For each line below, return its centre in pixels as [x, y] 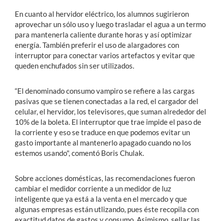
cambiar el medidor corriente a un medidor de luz [93, 188]
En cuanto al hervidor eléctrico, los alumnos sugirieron [102, 14]
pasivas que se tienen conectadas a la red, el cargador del [107, 101]
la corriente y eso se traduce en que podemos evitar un [102, 132]
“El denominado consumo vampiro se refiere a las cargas [105, 91]
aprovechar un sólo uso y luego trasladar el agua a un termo [110, 24]
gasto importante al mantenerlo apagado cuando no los [103, 143]
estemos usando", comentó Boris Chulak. [80, 153]
